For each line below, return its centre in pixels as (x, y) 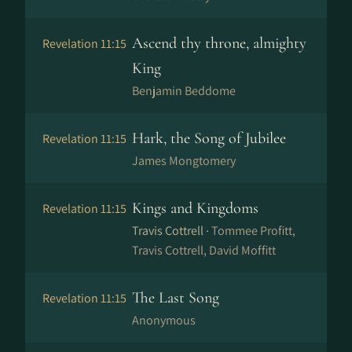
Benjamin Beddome (184, 91)
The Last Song (176, 298)
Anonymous (164, 320)
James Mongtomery (184, 161)
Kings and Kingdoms (195, 208)
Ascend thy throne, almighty (219, 43)
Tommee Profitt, (253, 231)
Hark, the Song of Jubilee (209, 138)
